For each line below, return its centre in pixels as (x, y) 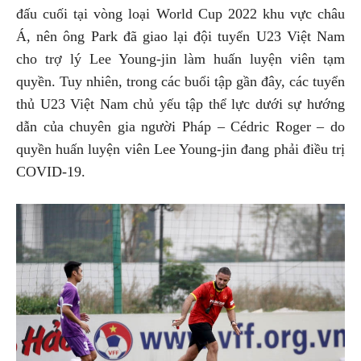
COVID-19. (51, 171)
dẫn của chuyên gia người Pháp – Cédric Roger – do (180, 126)
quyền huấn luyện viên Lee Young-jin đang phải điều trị (180, 149)
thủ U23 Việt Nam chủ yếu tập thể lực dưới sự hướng (180, 104)
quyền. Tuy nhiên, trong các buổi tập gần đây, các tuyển (180, 81)
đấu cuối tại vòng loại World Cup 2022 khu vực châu (180, 13)
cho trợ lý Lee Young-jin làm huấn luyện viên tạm (180, 58)
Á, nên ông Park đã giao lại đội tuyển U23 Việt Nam (180, 36)
